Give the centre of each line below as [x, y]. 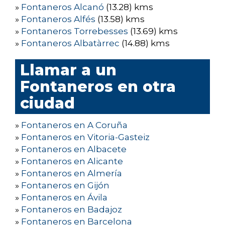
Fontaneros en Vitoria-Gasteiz [85, 137]
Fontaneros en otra [98, 87]
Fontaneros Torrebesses [75, 31]
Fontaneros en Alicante [72, 161]
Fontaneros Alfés [58, 19]
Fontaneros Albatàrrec [70, 43]
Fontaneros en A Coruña [74, 125]
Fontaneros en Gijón [65, 186]
